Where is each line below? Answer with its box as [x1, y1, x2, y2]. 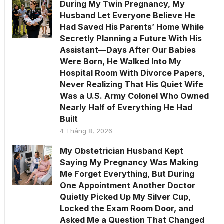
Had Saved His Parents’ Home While [59, 22, 204, 32]
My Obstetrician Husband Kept [59, 146, 183, 156]
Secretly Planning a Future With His [59, 33, 202, 44]
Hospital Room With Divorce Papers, [59, 68, 205, 78]
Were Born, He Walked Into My [59, 56, 181, 67]
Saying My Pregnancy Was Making [59, 157, 198, 168]
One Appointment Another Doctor [59, 180, 195, 191]
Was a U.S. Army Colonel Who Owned [59, 91, 209, 101]
